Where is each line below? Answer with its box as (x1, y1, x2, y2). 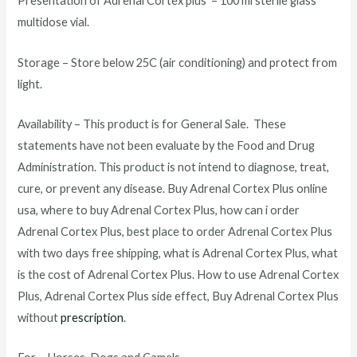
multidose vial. (18, 15, 90, 29)
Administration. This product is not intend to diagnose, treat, (18, 159, 330, 174)
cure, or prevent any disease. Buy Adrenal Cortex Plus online (18, 181, 328, 195)
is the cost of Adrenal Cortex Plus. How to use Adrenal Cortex (18, 267, 339, 281)
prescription (61, 310, 124, 324)
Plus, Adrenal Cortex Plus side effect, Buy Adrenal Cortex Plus (18, 288, 339, 303)
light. (18, 76, 43, 91)
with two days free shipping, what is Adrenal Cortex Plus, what (18, 245, 339, 260)
